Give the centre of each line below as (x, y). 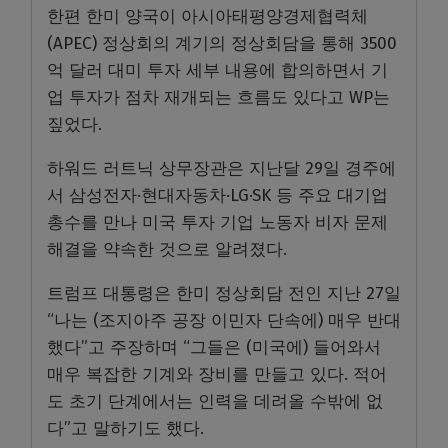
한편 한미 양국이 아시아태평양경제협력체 (207, 16)
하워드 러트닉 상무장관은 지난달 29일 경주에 (221, 168)
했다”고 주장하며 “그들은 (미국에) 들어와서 (214, 347)
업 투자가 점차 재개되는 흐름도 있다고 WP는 (218, 97)
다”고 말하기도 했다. (125, 428)
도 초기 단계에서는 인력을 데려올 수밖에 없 (215, 401)
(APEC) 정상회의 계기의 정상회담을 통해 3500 (222, 43)
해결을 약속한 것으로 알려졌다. (167, 249)
